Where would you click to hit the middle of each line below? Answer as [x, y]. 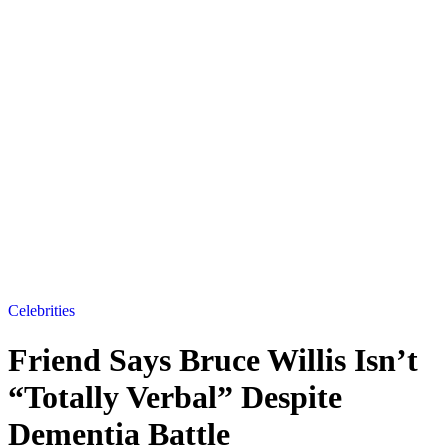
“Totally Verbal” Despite [175, 396]
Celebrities [41, 311]
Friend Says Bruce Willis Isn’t [213, 359]
